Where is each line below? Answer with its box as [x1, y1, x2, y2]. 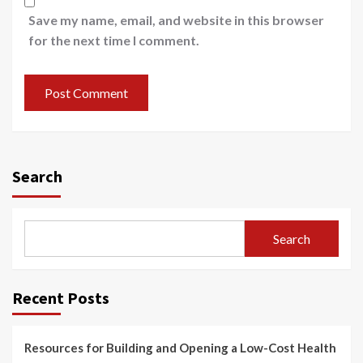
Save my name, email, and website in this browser [28, 12, 324, 28]
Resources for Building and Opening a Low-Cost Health [24, 340, 336, 356]
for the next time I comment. [28, 32, 199, 49]
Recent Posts [12, 288, 109, 309]
